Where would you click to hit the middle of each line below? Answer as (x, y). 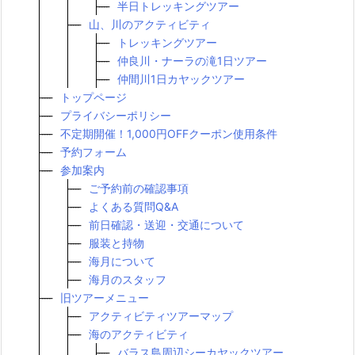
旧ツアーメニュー (105, 297)
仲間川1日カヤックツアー (181, 78)
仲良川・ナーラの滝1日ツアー (192, 60)
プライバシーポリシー (116, 115)
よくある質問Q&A (134, 206)
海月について (122, 261)
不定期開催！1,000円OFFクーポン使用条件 (169, 133)
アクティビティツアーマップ (161, 315)
